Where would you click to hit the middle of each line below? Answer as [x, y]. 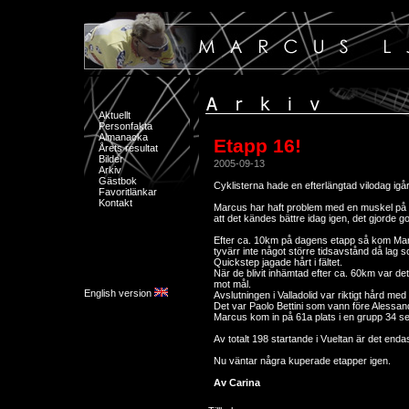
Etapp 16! [257, 146]
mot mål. [232, 284]
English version [119, 293]
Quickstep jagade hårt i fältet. [278, 262]
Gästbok [118, 181]
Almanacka [123, 137]
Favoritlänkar [128, 192]
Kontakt [115, 203]
